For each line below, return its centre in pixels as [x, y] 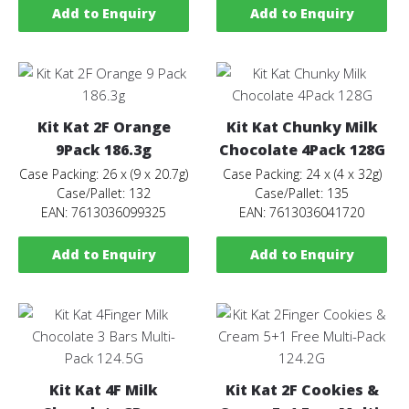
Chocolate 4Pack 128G [302, 149]
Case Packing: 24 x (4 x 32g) [302, 173]
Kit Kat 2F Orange [104, 126]
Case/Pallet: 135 [302, 193]
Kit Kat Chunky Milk [302, 126]
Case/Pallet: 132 [104, 193]
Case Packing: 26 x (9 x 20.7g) [104, 173]
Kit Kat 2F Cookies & [302, 389]
